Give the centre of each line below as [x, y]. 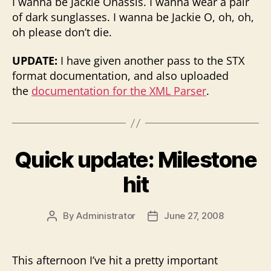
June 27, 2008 [194, 216]
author [66, 230]
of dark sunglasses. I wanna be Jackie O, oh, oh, [133, 17]
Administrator [106, 216]
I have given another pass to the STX [151, 60]
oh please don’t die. [62, 32]
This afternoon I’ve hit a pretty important [115, 260]
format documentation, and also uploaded [120, 76]
